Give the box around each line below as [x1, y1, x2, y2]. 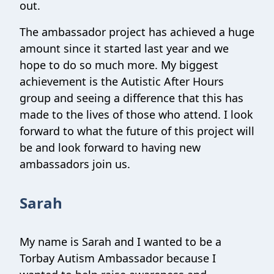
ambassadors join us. [20, 157, 130, 171]
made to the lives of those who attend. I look [20, 107, 253, 122]
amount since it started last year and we [20, 41, 229, 56]
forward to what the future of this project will [20, 124, 254, 138]
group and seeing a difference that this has [20, 91, 243, 105]
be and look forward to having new [20, 140, 201, 155]
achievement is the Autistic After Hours [20, 74, 224, 89]
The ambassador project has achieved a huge [20, 24, 254, 39]
